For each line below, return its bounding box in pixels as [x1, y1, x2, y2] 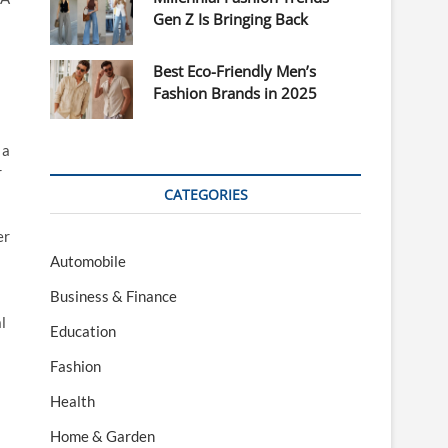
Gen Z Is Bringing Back [153, 9, 309, 30]
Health [50, 392, 95, 411]
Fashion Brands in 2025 [153, 83, 318, 104]
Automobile [50, 252, 126, 271]
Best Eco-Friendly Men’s [153, 61, 317, 82]
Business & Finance [50, 287, 177, 306]
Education [50, 322, 116, 341]
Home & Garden [50, 427, 155, 446]
